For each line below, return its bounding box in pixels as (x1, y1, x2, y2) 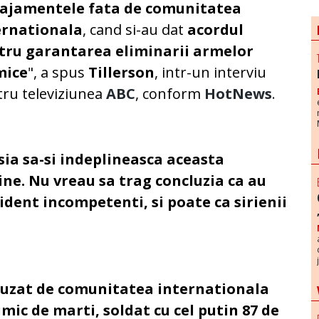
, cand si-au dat (83, 20, 188, 40)
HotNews (204, 84, 273, 104)
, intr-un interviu (155, 63, 267, 83)
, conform (135, 84, 205, 104)
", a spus (28, 63, 89, 83)
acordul (187, 20, 244, 40)
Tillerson (88, 63, 155, 83)
